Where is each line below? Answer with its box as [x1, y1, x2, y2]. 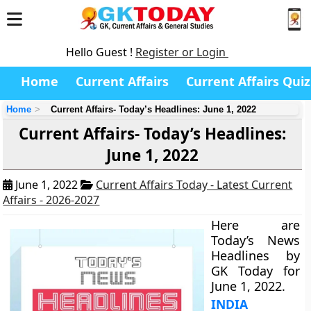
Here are [211, 217, 300, 233]
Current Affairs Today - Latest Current [96, 177, 293, 192]
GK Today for [211, 262, 300, 279]
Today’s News [211, 232, 300, 249]
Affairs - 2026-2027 [3, 192, 100, 208]
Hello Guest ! [66, 44, 135, 60]
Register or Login [135, 44, 228, 60]
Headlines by [211, 247, 300, 264]
